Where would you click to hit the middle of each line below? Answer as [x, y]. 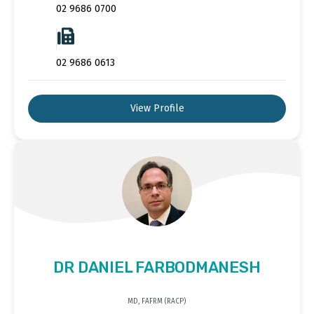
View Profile [157, 108]
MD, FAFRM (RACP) [157, 301]
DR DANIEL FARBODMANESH [157, 267]
